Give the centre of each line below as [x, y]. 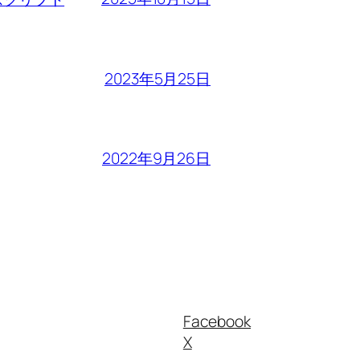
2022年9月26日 [156, 158]
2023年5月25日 [157, 78]
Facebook [217, 321]
